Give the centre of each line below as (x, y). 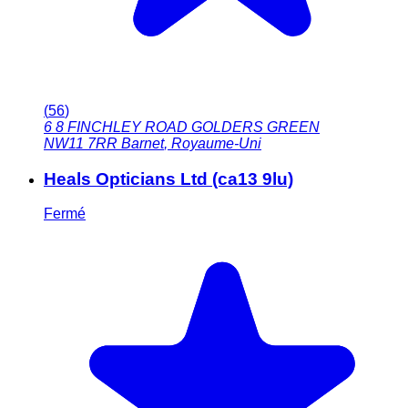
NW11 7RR (81, 144)
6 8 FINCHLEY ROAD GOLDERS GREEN (182, 127)
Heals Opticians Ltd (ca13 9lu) (168, 178)
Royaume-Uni (216, 144)
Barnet (143, 144)
